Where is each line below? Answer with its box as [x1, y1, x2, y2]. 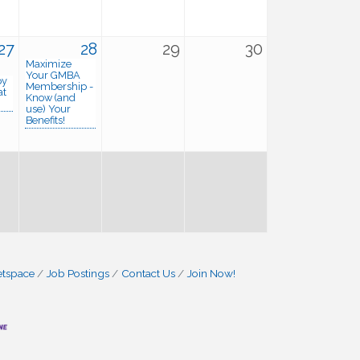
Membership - [26, 80, 93, 92]
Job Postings [47, 267, 109, 280]
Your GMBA [26, 69, 80, 81]
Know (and [26, 92, 76, 104]
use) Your [26, 103, 71, 115]
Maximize [26, 58, 72, 70]
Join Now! [187, 267, 235, 280]
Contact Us [121, 267, 175, 280]
